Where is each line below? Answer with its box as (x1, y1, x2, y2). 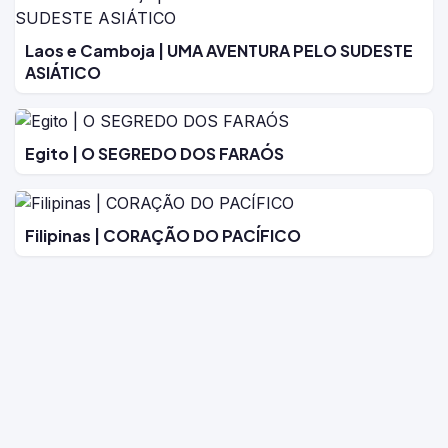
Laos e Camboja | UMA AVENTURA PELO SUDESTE (25, 39, 413, 61)
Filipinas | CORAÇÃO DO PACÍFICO (25, 224, 301, 246)
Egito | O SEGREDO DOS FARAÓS (25, 143, 284, 165)
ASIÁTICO (25, 61, 101, 83)
